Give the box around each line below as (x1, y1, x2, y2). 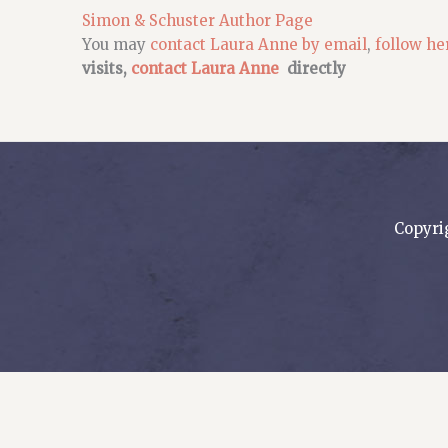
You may (82, 34, 146, 54)
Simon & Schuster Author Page (82, 10, 313, 30)
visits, (82, 58, 131, 78)
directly (287, 58, 346, 78)
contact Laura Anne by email (146, 34, 367, 54)
